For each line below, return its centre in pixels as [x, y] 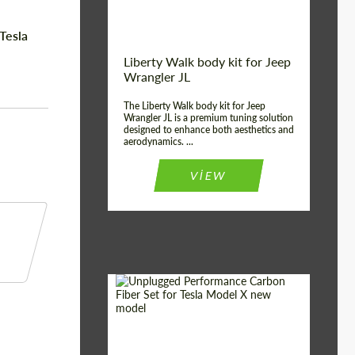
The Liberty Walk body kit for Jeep [195, 106]
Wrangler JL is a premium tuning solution [208, 118]
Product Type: [155, 336]
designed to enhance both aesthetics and [209, 130]
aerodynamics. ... [158, 141]
